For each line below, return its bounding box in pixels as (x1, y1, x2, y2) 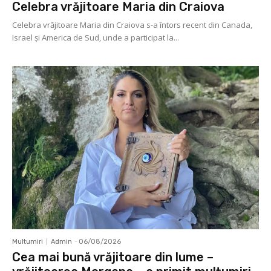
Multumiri (12, 237, 43, 246)
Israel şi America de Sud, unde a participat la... (12, 32, 179, 44)
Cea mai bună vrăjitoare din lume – (12, 249, 214, 264)
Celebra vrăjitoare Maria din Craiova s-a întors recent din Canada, (12, 19, 252, 31)
